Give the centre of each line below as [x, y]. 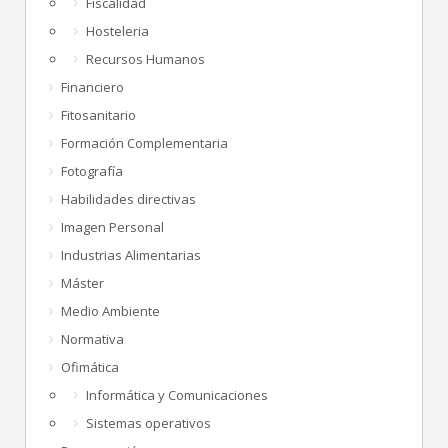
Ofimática [90, 366]
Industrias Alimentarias [131, 254]
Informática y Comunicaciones [177, 394]
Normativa [92, 338]
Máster [82, 282]
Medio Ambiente [110, 310]
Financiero [92, 86]
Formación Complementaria [144, 142]
